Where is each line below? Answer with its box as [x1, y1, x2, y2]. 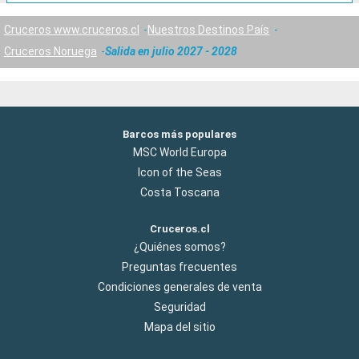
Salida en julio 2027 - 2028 [105, 45, 238, 58]
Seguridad [153, 301, 206, 314]
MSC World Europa [132, 145, 227, 159]
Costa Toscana [139, 185, 220, 199]
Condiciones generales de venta [97, 280, 262, 294]
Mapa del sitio [143, 321, 216, 334]
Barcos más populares [123, 127, 236, 140]
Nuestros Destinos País [147, 22, 270, 36]
